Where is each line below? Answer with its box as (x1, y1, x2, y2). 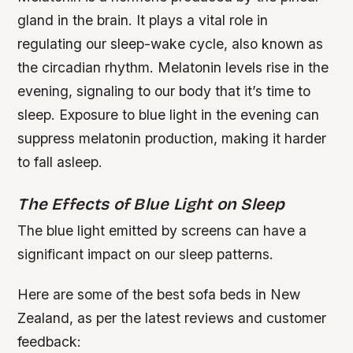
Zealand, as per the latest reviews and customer (17, 309, 327, 326)
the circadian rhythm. (17, 58, 158, 76)
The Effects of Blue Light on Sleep (17, 194, 285, 214)
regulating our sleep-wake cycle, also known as (17, 35, 324, 52)
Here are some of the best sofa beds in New (17, 285, 301, 303)
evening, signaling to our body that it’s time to (17, 82, 311, 99)
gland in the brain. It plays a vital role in (17, 11, 269, 28)
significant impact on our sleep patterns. (17, 245, 274, 262)
